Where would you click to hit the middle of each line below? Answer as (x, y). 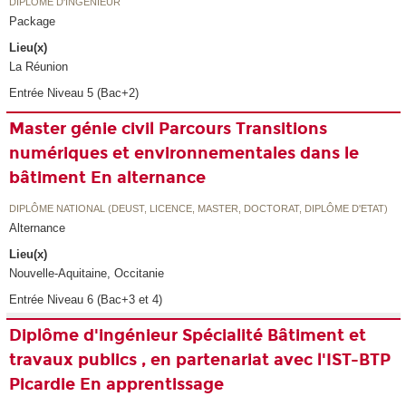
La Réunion (39, 66)
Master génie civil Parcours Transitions (169, 128)
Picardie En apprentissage (117, 384)
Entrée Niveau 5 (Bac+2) (74, 92)
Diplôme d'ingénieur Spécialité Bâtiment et (188, 335)
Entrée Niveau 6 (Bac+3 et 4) (86, 299)
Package (33, 22)
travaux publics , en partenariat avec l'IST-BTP (200, 359)
